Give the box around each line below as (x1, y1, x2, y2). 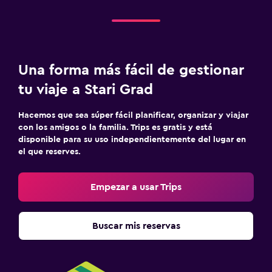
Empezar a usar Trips (90, 182, 182, 192)
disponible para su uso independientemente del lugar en (18, 135, 246, 144)
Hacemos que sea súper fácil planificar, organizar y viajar (18, 111, 248, 120)
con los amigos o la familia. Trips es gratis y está (18, 123, 212, 132)
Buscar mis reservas (92, 221, 180, 231)
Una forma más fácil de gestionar (18, 63, 244, 78)
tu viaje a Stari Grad (18, 83, 153, 98)
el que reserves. (18, 148, 81, 157)
